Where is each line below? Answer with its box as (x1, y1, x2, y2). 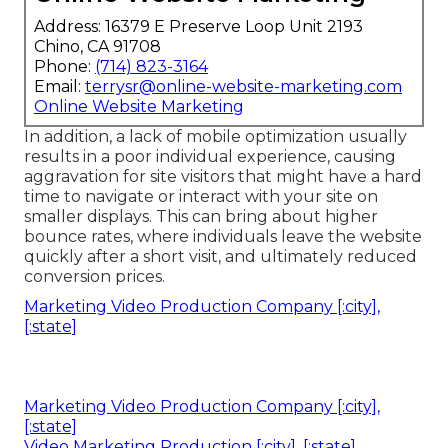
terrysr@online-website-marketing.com (85, 76, 402, 96)
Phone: (34, 56, 95, 76)
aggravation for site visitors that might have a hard (24, 166, 422, 186)
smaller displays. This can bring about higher (24, 206, 378, 226)
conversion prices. (24, 266, 165, 286)
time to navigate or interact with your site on (24, 186, 378, 206)
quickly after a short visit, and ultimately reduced (24, 246, 417, 266)
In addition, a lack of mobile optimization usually (24, 126, 407, 146)
